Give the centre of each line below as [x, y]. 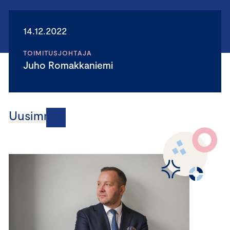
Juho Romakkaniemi [71, 65]
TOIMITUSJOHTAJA [57, 53]
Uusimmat [37, 115]
